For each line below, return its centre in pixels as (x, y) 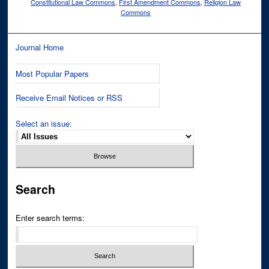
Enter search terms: (50, 217)
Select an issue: (44, 124)
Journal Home (40, 47)
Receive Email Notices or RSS (69, 98)
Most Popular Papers (53, 74)
